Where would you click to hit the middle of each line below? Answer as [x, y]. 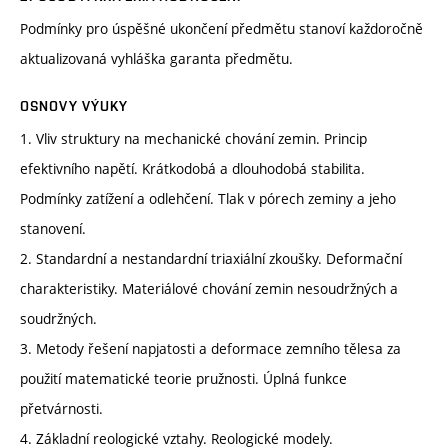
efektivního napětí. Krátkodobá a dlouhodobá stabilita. [192, 169]
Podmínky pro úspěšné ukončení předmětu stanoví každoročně [221, 29]
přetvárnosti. [61, 409]
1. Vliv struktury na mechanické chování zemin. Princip [193, 139]
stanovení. [53, 229]
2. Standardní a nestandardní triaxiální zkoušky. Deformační [211, 259]
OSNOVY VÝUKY [74, 106]
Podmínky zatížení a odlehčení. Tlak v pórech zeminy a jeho [208, 199]
